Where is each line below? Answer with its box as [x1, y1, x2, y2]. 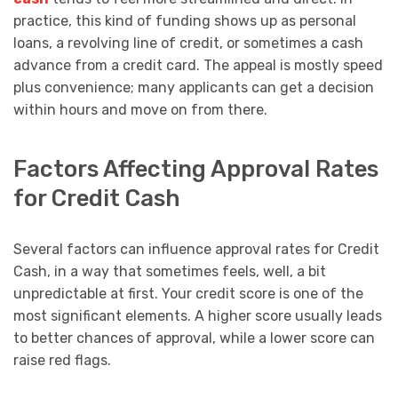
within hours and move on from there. [13, 100, 267, 118]
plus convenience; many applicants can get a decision [13, 78, 374, 96]
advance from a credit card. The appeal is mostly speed [13, 56, 383, 74]
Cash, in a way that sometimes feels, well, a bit [13, 263, 326, 281]
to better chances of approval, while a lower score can [13, 330, 375, 347]
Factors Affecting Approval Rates [13, 155, 378, 183]
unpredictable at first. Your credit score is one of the [13, 285, 363, 303]
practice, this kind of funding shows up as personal [13, 12, 356, 29]
